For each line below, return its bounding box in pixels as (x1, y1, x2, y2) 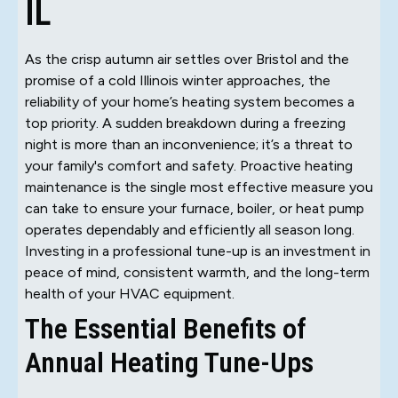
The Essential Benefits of (25, 311, 306, 346)
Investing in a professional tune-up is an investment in (25, 242, 370, 259)
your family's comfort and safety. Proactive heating (25, 156, 353, 174)
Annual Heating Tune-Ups (25, 345, 314, 379)
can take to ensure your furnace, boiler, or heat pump (25, 199, 364, 217)
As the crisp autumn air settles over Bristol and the (25, 50, 349, 68)
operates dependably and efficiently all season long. (25, 220, 354, 238)
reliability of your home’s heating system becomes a (25, 92, 354, 110)
